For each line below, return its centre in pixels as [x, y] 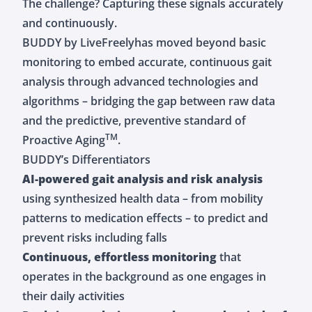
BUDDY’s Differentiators [86, 159]
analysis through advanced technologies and [140, 81]
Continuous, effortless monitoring [119, 257]
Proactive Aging [64, 140]
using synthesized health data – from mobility [143, 198]
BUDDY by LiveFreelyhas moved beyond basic [144, 42]
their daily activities [73, 296]
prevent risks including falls [95, 237]
